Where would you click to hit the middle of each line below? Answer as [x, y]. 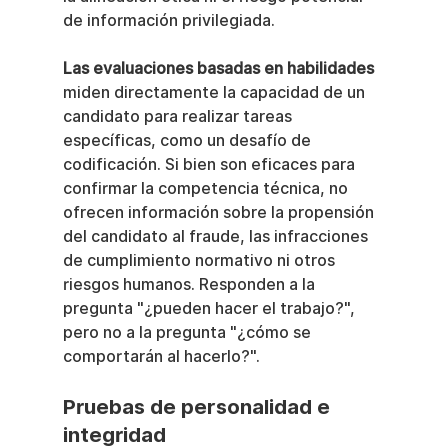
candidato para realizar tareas [179, 117]
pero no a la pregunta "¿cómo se [188, 333]
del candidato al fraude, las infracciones [217, 237]
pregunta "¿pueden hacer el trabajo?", [210, 309]
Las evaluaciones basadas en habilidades [218, 69]
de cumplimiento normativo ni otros [200, 261]
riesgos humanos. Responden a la [190, 285]
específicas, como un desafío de [188, 141]
